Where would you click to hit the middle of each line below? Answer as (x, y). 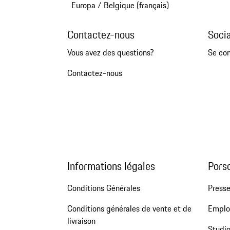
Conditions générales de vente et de (129, 209)
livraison (81, 221)
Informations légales (111, 166)
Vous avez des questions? (110, 52)
